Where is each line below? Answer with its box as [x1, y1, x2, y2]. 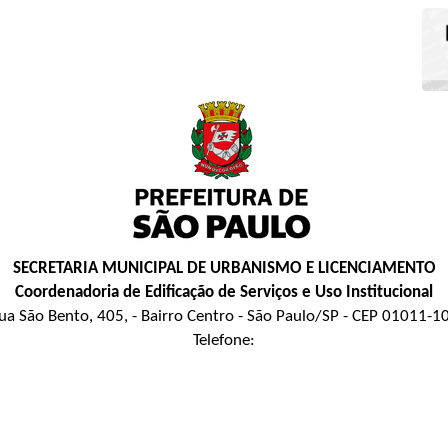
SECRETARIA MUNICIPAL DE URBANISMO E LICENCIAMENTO [12, 259, 436, 277]
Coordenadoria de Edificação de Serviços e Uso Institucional [15, 283, 433, 301]
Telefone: [193, 331, 255, 349]
